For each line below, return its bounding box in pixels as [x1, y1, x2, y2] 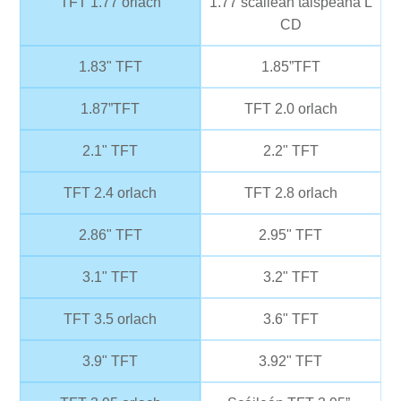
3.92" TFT [259, 354, 323, 370]
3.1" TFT [82, 269, 139, 286]
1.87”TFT [81, 101, 141, 117]
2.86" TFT [78, 227, 142, 243]
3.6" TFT [262, 311, 319, 328]
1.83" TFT [78, 59, 142, 75]
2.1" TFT [82, 143, 139, 159]
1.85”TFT [260, 59, 320, 75]
